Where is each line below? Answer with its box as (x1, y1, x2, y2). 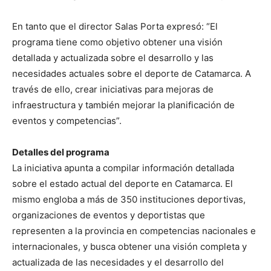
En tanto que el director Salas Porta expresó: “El (12, 20, 218, 32)
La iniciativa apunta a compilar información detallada (12, 162, 234, 174)
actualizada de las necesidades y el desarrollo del (12, 256, 224, 268)
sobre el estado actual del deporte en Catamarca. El (12, 177, 233, 189)
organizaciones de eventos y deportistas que (12, 209, 205, 221)
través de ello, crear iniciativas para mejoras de (12, 83, 214, 95)
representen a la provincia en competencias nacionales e (12, 224, 256, 237)
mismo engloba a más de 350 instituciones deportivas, (12, 193, 246, 205)
